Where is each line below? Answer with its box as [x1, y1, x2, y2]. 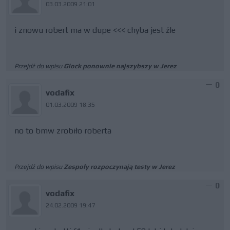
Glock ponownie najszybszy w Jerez [64, 62, 177, 70]
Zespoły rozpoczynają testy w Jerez [64, 163, 175, 170]
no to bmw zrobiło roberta [14, 126, 111, 136]
